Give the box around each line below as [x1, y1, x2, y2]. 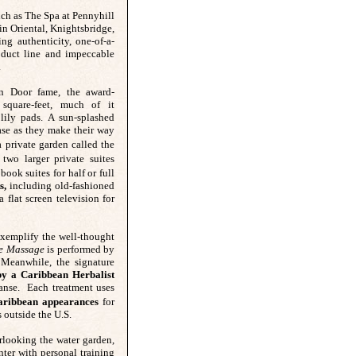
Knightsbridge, [50, 22, 114, 34]
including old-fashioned [6, 180, 114, 192]
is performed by [44, 243, 115, 255]
